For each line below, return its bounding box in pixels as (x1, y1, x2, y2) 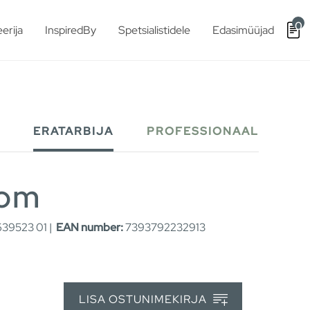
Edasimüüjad (212, 22, 274, 37)
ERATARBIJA (33, 124, 113, 139)
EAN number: (56, 220, 123, 235)
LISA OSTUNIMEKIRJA (78, 291, 210, 307)
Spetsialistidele (118, 22, 190, 37)
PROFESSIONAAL (147, 124, 259, 139)
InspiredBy (45, 22, 96, 37)
